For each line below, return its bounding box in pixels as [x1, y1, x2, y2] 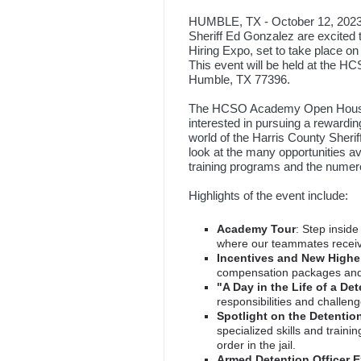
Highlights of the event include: [189, 189, 348, 202]
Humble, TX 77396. [189, 73, 290, 86]
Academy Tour [217, 222, 296, 236]
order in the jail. [217, 338, 296, 352]
